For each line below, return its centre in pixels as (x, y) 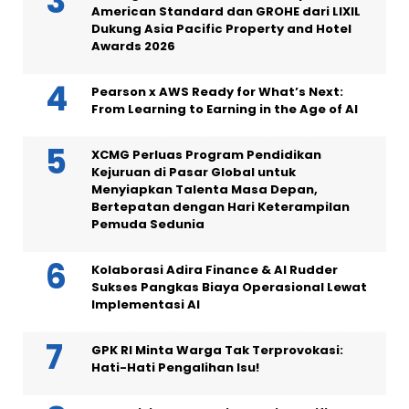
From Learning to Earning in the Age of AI (225, 110)
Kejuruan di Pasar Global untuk (194, 173)
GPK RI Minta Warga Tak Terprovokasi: (217, 351)
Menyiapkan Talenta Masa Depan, (204, 190)
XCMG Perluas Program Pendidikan (206, 155)
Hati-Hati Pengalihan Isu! (175, 368)
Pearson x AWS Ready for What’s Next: (217, 92)
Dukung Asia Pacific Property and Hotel (221, 29)
